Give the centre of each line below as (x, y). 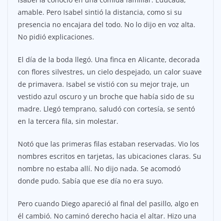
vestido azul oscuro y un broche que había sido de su (106, 97)
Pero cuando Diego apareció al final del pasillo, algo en (108, 204)
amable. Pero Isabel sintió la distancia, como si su (100, 12)
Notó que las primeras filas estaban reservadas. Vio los (109, 144)
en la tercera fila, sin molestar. (68, 121)
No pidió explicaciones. (56, 37)
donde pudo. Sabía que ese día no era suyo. (91, 181)
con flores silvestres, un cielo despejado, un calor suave (110, 72)
